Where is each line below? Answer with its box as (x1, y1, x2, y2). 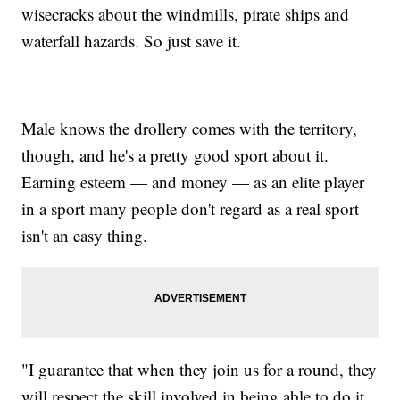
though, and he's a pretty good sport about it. (21, 144, 329, 167)
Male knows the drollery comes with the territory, (21, 117, 358, 140)
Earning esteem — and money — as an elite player (21, 171, 365, 194)
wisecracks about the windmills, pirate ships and (21, 3, 350, 26)
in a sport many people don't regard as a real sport (21, 197, 360, 221)
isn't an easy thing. (21, 224, 148, 247)
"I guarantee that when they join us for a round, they (21, 358, 378, 381)
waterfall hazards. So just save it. (21, 29, 242, 53)
